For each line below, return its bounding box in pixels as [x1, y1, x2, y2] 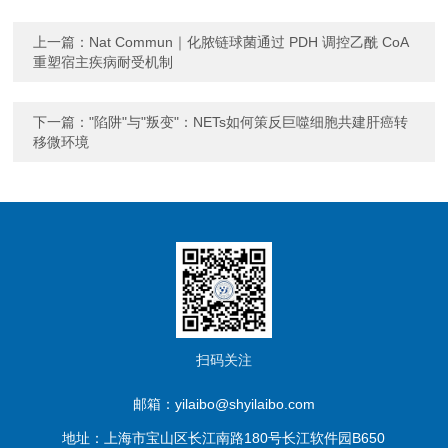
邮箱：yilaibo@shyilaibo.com [132, 395, 315, 412]
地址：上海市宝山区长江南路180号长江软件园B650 [62, 429, 386, 446]
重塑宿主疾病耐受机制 [33, 53, 174, 70]
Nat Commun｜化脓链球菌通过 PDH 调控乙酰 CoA [89, 33, 409, 50]
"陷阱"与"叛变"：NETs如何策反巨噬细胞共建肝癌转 [89, 113, 409, 130]
